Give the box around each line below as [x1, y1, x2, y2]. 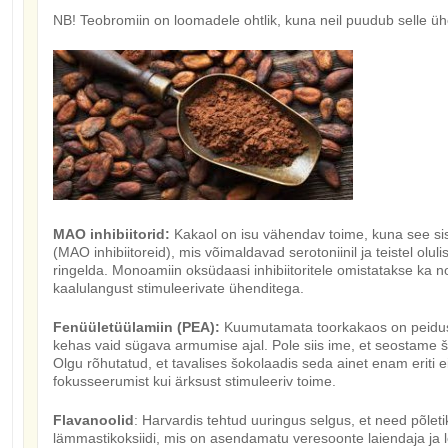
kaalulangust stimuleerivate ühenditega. [52, 280, 304, 296]
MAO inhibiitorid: [52, 226, 170, 242]
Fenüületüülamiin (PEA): [52, 319, 220, 335]
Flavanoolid [52, 412, 134, 428]
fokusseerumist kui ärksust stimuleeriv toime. [52, 373, 336, 389]
